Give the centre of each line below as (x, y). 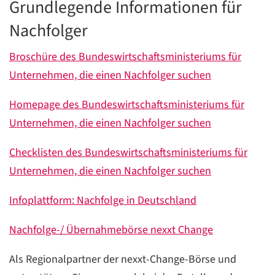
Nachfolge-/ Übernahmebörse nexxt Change (111, 230)
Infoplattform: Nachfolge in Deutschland (103, 201)
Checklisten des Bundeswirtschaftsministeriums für (128, 153)
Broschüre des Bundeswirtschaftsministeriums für (125, 57)
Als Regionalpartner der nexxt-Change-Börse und (123, 260)
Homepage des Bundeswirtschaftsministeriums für (127, 105)
